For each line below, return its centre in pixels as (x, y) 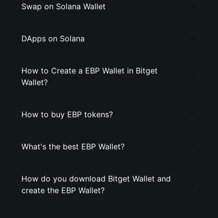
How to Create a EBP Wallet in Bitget (90, 71)
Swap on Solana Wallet (64, 6)
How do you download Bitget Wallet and (96, 179)
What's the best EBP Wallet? (73, 146)
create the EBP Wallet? (63, 190)
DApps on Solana (53, 38)
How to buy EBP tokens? (67, 114)
